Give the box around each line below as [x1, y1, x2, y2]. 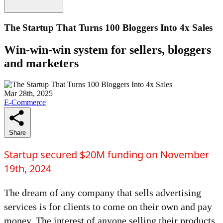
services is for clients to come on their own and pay [4, 201, 212, 212]
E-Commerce [4, 98, 46, 107]
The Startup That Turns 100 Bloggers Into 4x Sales [4, 22, 213, 33]
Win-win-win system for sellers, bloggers [4, 43, 211, 56]
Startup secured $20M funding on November [4, 147, 209, 161]
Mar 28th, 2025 [4, 89, 53, 98]
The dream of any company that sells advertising [4, 187, 201, 198]
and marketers [4, 57, 79, 70]
